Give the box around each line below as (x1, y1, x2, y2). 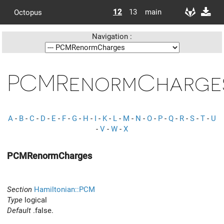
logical (22, 195, 47, 204)
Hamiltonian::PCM (34, 184, 95, 194)
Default (7, 205, 31, 215)
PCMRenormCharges (7, 150, 92, 161)
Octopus (14, 7, 42, 17)
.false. (31, 205, 53, 215)
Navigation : (92, 32, 132, 41)
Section (7, 184, 32, 194)
